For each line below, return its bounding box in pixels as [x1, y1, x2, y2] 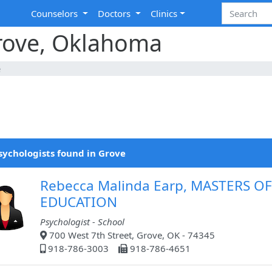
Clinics [151, 7, 178, 20]
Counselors [31, 7, 81, 20]
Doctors [98, 7, 134, 20]
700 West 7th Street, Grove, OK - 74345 [47, 229, 215, 242]
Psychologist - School [40, 216, 124, 228]
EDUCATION [40, 192, 117, 212]
